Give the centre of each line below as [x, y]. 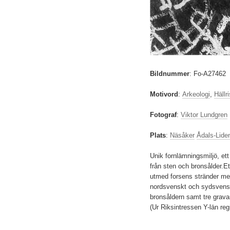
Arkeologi [196, 94]
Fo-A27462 [210, 74]
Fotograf [163, 115]
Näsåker [182, 135]
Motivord [164, 94]
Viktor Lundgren [204, 115]
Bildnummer [170, 74]
